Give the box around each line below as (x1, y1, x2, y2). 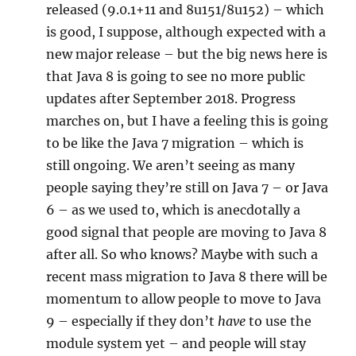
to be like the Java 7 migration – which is (46, 135, 304, 151)
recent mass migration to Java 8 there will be (46, 269, 328, 284)
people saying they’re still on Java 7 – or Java (46, 180, 329, 195)
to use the (246, 313, 312, 329)
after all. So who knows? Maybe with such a (46, 246, 319, 262)
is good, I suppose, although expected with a (46, 24, 327, 40)
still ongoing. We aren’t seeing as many (46, 157, 296, 173)
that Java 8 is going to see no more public (46, 68, 306, 84)
